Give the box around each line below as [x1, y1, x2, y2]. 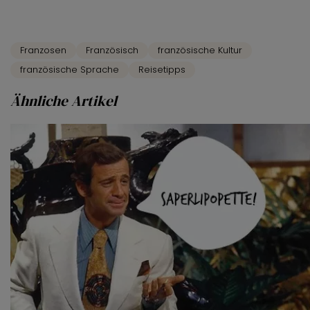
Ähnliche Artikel [10, 91, 117, 111]
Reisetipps [138, 63, 185, 77]
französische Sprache [20, 63, 119, 77]
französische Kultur [158, 44, 242, 57]
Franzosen [20, 44, 66, 57]
